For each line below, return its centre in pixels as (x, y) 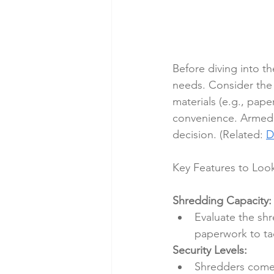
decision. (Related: (219, 135)
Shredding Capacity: (222, 201)
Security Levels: (210, 250)
